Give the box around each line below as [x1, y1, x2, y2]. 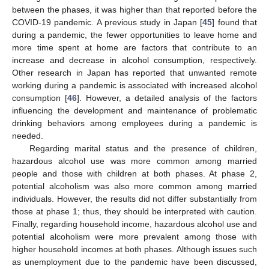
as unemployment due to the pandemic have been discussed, [12, 257, 257, 267]
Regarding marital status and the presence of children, [29, 144, 257, 154]
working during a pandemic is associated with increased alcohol [12, 80, 257, 91]
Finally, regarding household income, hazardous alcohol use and [12, 219, 257, 229]
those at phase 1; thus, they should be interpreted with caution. [12, 207, 257, 217]
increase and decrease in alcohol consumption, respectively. [12, 55, 257, 65]
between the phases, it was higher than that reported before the [12, 5, 257, 15]
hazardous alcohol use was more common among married [12, 156, 257, 166]
